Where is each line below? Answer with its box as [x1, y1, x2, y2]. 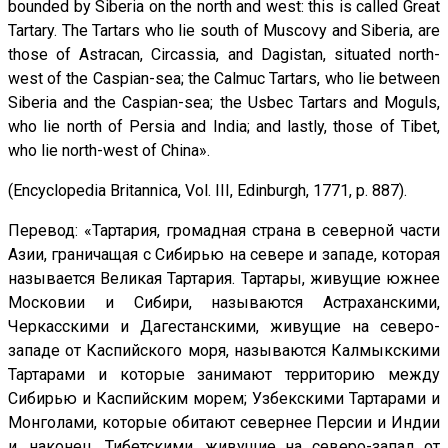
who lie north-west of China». [8, 141, 210, 161]
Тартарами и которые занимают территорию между [8, 365, 440, 385]
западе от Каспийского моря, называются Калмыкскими [8, 341, 440, 361]
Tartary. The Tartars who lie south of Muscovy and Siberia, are [8, 21, 440, 41]
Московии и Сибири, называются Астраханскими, [8, 293, 440, 313]
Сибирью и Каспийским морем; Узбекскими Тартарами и [8, 389, 440, 409]
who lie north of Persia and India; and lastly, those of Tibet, [8, 117, 440, 137]
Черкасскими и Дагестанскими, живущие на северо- [8, 317, 440, 337]
